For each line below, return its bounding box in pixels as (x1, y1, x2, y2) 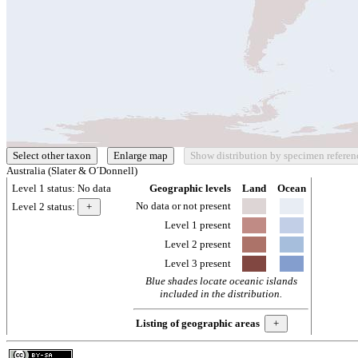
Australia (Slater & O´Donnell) (6, 165, 137, 177)
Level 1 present (165, 219, 231, 231)
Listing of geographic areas (136, 317, 260, 329)
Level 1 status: (12, 182, 78, 194)
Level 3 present (165, 257, 231, 269)
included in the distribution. (160, 288, 282, 300)
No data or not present (136, 200, 231, 212)
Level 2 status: (12, 201, 78, 213)
